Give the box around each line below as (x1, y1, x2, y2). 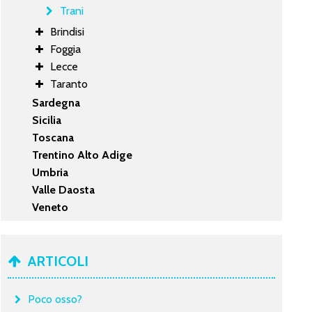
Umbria (32, 165, 69, 179)
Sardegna (32, 95, 81, 109)
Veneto (32, 200, 69, 214)
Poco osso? (28, 292, 83, 306)
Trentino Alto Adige (32, 148, 133, 162)
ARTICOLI (28, 252, 89, 270)
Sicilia (32, 113, 62, 127)
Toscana (32, 130, 75, 144)
